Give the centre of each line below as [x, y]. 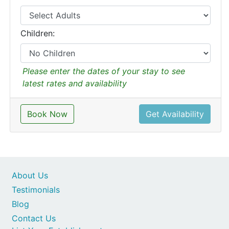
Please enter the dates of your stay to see [104, 71]
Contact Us [34, 218]
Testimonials [36, 190]
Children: [38, 33]
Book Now [47, 114]
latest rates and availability [75, 83]
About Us [30, 175]
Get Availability [175, 114]
